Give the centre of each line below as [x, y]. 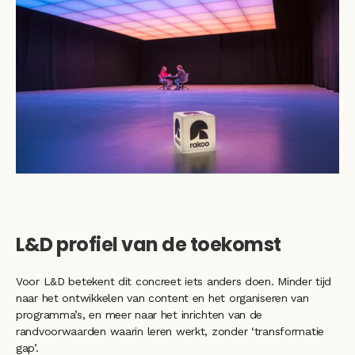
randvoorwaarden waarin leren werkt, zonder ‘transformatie [170, 332]
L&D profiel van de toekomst [150, 245]
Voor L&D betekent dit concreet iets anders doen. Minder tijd [174, 282]
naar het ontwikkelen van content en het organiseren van [162, 298]
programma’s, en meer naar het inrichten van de [139, 315]
